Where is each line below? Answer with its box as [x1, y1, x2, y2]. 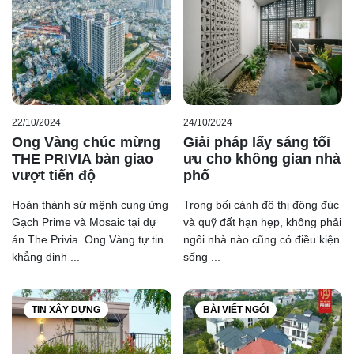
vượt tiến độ [12, 168, 96, 184]
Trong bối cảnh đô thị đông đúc [183, 198, 339, 212]
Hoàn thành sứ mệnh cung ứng [12, 198, 168, 212]
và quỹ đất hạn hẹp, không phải [183, 216, 341, 229]
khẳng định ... [12, 250, 80, 264]
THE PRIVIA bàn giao [12, 151, 153, 168]
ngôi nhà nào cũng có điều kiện [183, 233, 340, 247]
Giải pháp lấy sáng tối [183, 134, 330, 151]
